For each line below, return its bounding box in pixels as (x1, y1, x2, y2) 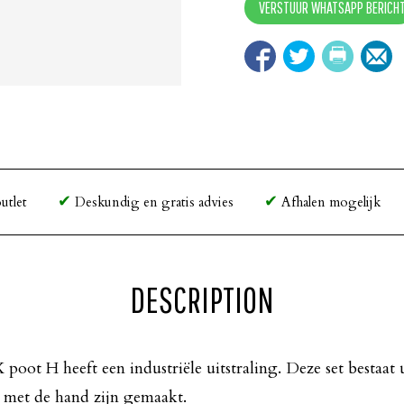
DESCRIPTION (130, 278, 274, 320)
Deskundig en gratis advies (71, 192, 234, 211)
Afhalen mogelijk (278, 192, 381, 211)
